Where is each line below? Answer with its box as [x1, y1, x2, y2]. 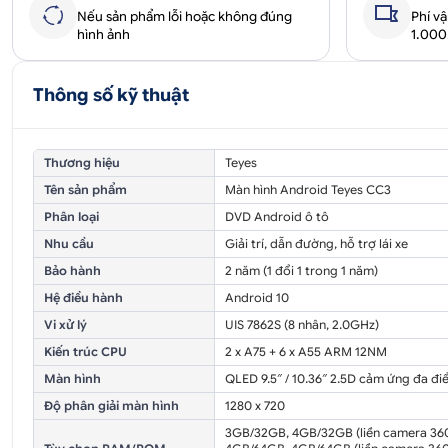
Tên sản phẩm [44, 182, 127, 197]
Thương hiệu [44, 155, 120, 170]
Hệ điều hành [44, 290, 123, 305]
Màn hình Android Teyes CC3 [224, 182, 391, 197]
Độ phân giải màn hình [44, 398, 179, 413]
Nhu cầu [44, 236, 94, 251]
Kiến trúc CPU [44, 344, 127, 359]
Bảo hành [44, 263, 101, 278]
